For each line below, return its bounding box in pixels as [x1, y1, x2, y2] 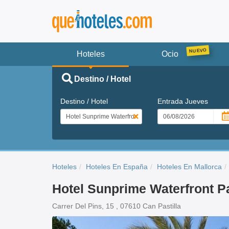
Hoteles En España [86, 162, 148, 171]
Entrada [157, 97, 185, 105]
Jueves [185, 97, 208, 105]
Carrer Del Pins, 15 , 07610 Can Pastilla [52, 201, 181, 210]
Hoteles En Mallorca [157, 162, 222, 171]
